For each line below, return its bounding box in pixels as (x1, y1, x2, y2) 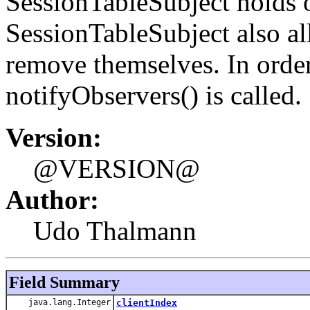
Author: (6, 184, 99, 215)
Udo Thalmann (33, 215, 197, 246)
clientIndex (116, 297, 177, 308)
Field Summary (9, 273, 120, 291)
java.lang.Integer (24, 297, 111, 307)
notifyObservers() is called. (6, 80, 302, 110)
